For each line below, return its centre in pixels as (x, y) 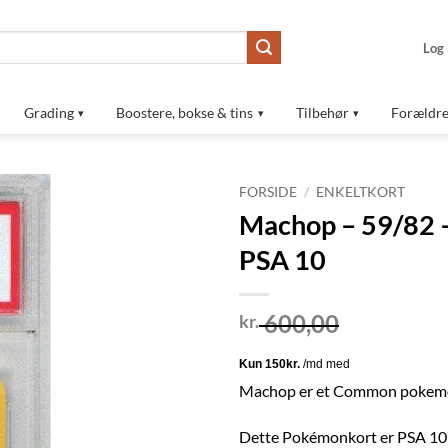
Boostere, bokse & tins (184, 112)
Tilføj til (53, 242)
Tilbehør (322, 112)
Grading (48, 112)
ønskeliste (52, 260)
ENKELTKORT (361, 192)
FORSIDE (268, 192)
